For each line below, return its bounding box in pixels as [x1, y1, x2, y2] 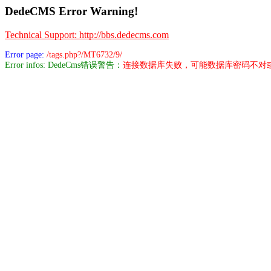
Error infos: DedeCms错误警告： [5, 60, 123, 70]
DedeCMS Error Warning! [5, 5, 138, 18]
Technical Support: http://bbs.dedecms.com [5, 29, 169, 40]
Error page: [5, 50, 47, 59]
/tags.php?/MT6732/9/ [47, 50, 122, 59]
